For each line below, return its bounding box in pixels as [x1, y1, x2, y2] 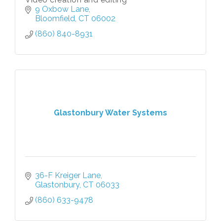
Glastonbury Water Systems [54, 108, 167, 118]
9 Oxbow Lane [35, 4, 89, 14]
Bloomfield [35, 13, 75, 23]
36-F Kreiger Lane [35, 170, 101, 180]
